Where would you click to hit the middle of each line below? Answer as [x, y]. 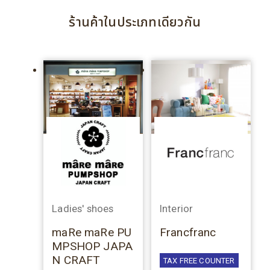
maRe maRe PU [92, 233]
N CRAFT [76, 260]
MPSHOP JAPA [93, 246]
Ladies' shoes [83, 208]
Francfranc [188, 233]
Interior [176, 208]
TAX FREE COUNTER [199, 261]
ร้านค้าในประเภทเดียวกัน [135, 22]
